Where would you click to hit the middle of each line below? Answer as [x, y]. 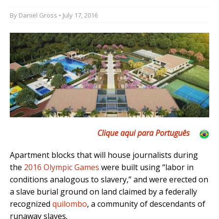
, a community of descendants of [146, 204]
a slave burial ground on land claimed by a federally [103, 192]
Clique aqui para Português [143, 133]
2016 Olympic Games [62, 167]
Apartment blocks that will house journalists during [104, 155]
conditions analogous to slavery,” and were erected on [109, 180]
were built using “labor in [146, 167]
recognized [31, 204]
